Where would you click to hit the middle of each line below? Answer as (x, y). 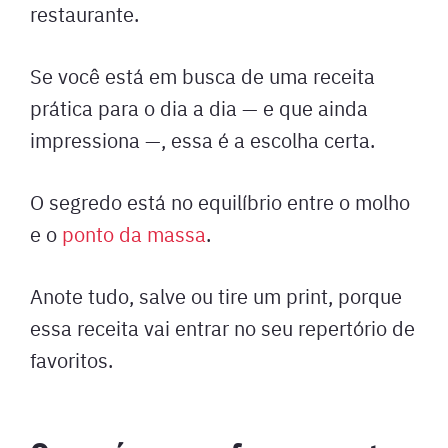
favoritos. (71, 359)
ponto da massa (134, 233)
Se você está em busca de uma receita (202, 75)
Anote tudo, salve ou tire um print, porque (216, 295)
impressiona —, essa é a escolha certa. (202, 139)
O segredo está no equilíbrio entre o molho (220, 201)
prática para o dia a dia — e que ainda (199, 107)
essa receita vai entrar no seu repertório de (222, 327)
